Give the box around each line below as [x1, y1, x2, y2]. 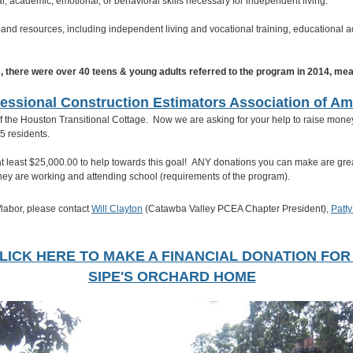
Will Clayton [91, 203, 143, 214]
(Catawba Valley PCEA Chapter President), [143, 203, 331, 214]
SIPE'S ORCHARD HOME [87, 269, 256, 284]
